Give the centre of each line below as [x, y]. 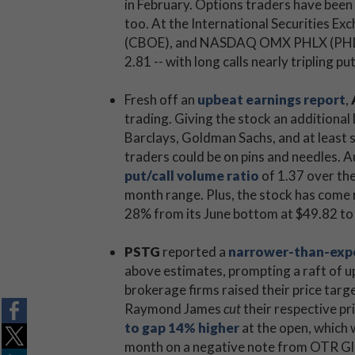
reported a [195, 252]
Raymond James [174, 309]
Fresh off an [161, 99]
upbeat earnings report [271, 99]
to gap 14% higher [182, 328]
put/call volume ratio [192, 176]
